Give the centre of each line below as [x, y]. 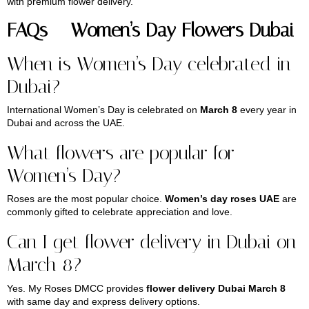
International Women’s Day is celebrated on [103, 110]
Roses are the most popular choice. [86, 199]
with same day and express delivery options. [103, 301]
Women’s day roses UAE [222, 199]
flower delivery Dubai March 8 [216, 288]
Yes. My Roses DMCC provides [77, 288]
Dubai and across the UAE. [66, 123]
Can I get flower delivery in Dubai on [151, 242]
